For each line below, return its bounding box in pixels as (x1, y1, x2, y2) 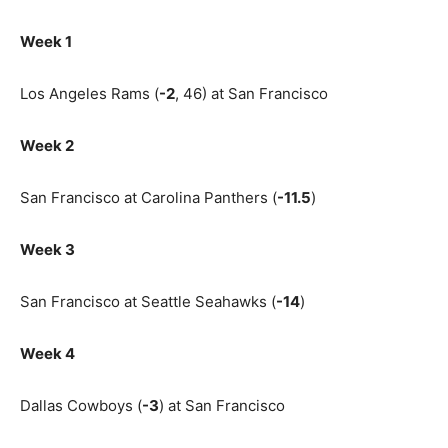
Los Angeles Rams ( (20, 83, 159, 103)
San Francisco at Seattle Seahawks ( (20, 291, 276, 311)
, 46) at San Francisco (175, 83, 328, 103)
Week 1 (20, 31, 72, 51)
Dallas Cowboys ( (20, 395, 142, 415)
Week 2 (20, 135, 74, 155)
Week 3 (20, 239, 75, 259)
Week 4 (20, 343, 75, 363)
